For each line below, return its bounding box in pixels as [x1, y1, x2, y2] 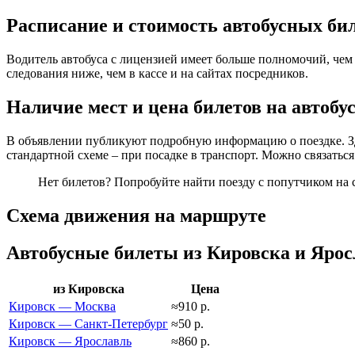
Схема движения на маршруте [6, 204, 266, 226]
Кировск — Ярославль [9, 334, 132, 348]
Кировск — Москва [9, 299, 116, 313]
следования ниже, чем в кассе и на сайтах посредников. [6, 67, 308, 81]
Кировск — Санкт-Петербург [9, 316, 168, 330]
